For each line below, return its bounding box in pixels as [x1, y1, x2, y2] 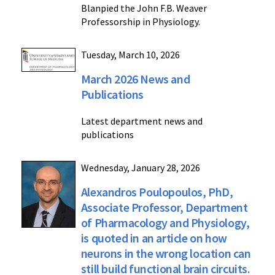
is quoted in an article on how [80, 230, 227, 246]
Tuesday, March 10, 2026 [80, 48, 180, 61]
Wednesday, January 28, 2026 [80, 161, 200, 174]
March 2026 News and [80, 71, 190, 87]
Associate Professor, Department [80, 199, 248, 215]
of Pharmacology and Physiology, [80, 215, 250, 230]
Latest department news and [80, 115, 203, 127]
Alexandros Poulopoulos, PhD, [80, 184, 233, 199]
